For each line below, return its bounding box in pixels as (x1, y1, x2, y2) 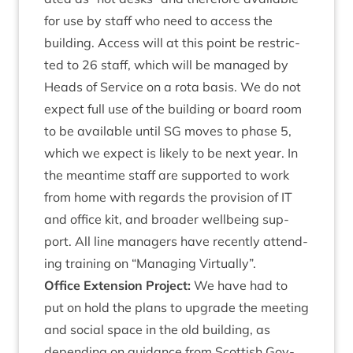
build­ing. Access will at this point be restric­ (44, 35, 300, 50)
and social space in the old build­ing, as (44, 321, 270, 337)
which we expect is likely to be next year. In (44, 145, 298, 161)
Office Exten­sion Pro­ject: (44, 277, 191, 293)
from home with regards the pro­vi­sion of (44, 189, 281, 205)
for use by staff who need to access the (44, 13, 273, 28)
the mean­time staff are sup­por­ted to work (44, 167, 289, 183)
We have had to (191, 277, 288, 293)
